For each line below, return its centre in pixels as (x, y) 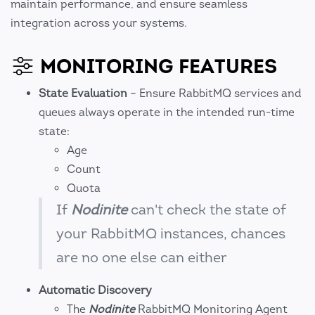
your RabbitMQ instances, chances (171, 234)
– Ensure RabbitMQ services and (214, 94)
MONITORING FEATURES (156, 66)
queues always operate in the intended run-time (167, 112)
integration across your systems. (99, 23)
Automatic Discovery (95, 290)
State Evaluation (83, 94)
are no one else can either (142, 258)
